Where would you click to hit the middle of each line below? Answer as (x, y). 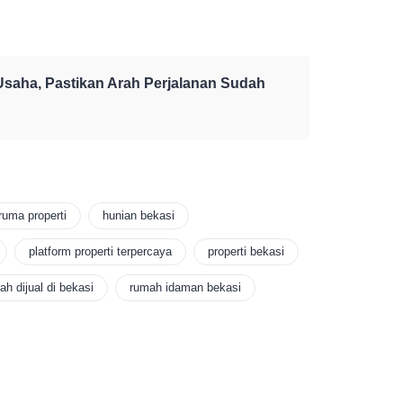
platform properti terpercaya (100, 252)
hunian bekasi (139, 216)
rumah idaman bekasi (185, 288)
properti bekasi (246, 252)
